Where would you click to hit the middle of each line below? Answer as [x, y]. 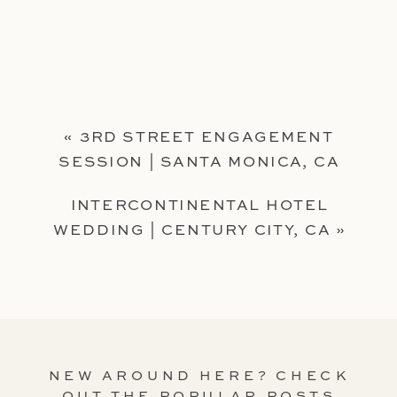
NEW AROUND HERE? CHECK [199, 377]
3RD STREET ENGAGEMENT [207, 137]
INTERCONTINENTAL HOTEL [200, 206]
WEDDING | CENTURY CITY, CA [192, 230]
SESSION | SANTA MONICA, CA [199, 162]
